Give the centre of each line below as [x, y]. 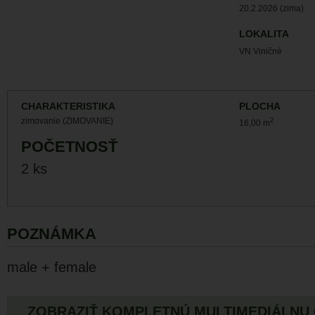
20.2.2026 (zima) [271, 8]
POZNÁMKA [52, 234]
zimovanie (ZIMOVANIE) [67, 121]
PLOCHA [260, 107]
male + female [52, 267]
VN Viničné [261, 51]
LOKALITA [264, 34]
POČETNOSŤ [69, 147]
